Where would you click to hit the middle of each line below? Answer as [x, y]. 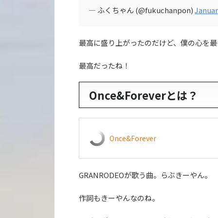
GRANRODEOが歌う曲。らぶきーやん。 [145, 175]
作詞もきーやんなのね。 [119, 198]
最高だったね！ [104, 65]
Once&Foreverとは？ [144, 95]
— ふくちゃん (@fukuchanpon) [142, 10]
